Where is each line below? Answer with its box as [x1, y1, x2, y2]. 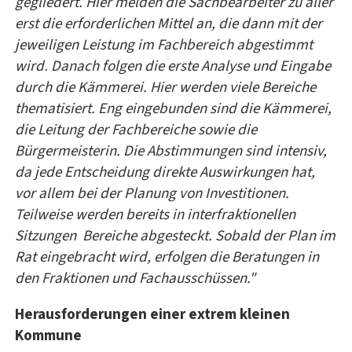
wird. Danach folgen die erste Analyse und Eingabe [15, 55, 331, 77]
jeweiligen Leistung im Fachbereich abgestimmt [15, 34, 313, 56]
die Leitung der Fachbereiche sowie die [15, 119, 257, 141]
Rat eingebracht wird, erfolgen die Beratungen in [15, 246, 319, 268]
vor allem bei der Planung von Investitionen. [15, 182, 289, 204]
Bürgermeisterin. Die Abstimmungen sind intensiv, [15, 140, 327, 162]
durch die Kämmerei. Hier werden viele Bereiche [15, 76, 316, 98]
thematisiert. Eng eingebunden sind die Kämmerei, [15, 97, 332, 119]
